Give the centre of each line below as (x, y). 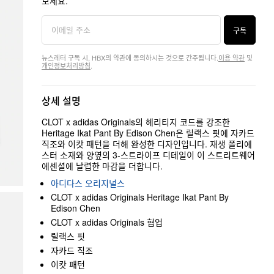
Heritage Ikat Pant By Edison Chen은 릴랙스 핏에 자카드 (148, 133)
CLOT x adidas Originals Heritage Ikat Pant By (140, 197)
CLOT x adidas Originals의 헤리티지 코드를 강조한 (136, 122)
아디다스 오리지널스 (88, 183)
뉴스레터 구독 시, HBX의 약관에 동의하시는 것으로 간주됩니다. (130, 57)
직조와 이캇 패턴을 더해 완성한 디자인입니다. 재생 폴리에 (147, 144)
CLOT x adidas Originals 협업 (107, 222)
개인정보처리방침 (66, 65)
